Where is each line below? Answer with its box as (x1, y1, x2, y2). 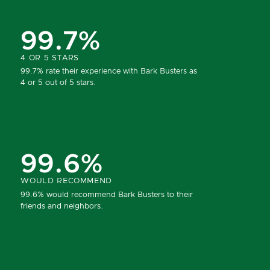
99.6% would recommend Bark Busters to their (20, 190, 193, 199)
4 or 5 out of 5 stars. (20, 79, 96, 87)
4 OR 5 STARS (20, 54, 80, 62)
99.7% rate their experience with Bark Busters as (20, 67, 198, 76)
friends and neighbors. (20, 202, 104, 210)
